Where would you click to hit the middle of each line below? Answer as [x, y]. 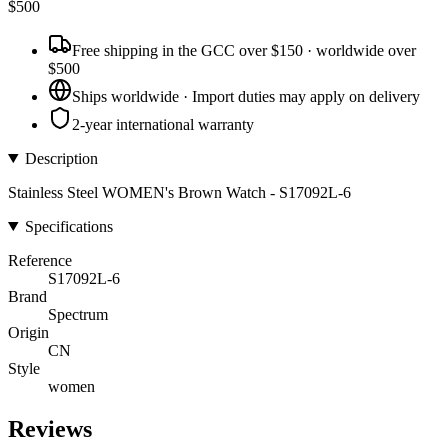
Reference [40, 260]
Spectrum [78, 314]
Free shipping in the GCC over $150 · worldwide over [244, 50]
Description [61, 158]
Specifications [68, 226]
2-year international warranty [163, 124]
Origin [28, 332]
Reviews [50, 428]
